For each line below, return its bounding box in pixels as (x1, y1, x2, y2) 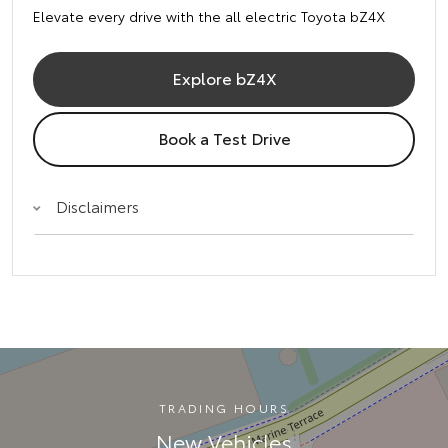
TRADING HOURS (158, 399, 290, 417)
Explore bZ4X (171, 66, 277, 90)
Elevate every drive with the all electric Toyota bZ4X (33, 6, 385, 27)
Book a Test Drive (157, 126, 291, 150)
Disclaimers (56, 194, 139, 218)
